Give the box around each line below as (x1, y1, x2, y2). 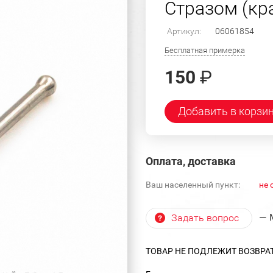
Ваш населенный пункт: (146, 179, 240, 190)
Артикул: (167, 26, 201, 36)
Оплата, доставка (146, 154, 236, 168)
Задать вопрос (171, 211, 239, 224)
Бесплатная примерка (165, 45, 245, 55)
